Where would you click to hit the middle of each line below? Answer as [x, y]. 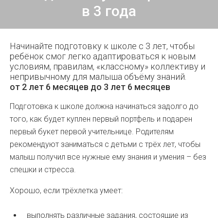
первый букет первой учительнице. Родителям [92, 132]
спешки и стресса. [43, 170]
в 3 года [109, 11]
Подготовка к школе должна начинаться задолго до [104, 106]
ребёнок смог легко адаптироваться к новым [103, 56]
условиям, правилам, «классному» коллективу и [108, 66]
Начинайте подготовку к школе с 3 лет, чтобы [102, 46]
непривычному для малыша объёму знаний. [98, 77]
